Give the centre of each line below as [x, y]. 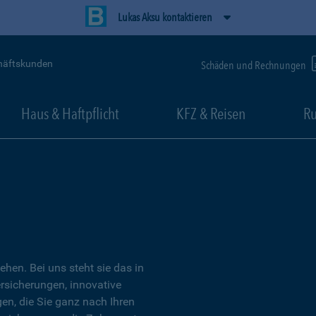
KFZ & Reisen [211, 114]
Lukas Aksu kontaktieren [165, 17]
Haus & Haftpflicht [70, 114]
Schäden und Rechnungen [255, 65]
